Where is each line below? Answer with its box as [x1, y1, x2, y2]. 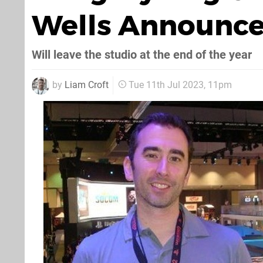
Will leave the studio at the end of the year [32, 48, 252, 62]
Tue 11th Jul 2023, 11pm [129, 79, 232, 91]
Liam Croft [65, 79, 109, 90]
